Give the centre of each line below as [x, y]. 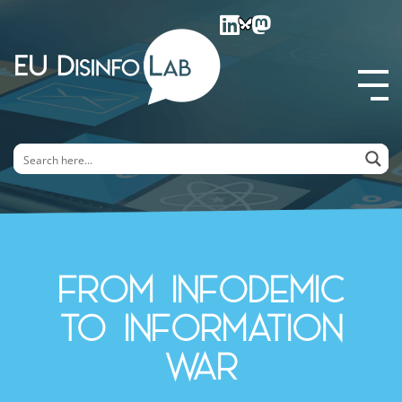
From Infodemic [201, 288]
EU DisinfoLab [32, 160]
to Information [201, 327]
